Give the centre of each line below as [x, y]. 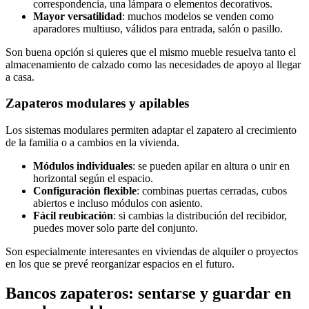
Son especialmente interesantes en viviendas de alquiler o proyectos [152, 252]
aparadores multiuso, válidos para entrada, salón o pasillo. [158, 28]
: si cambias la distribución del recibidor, [200, 216]
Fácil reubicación [73, 216]
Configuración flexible [85, 191]
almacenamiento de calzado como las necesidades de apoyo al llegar [153, 64]
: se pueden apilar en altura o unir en [211, 166]
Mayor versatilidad [78, 16]
